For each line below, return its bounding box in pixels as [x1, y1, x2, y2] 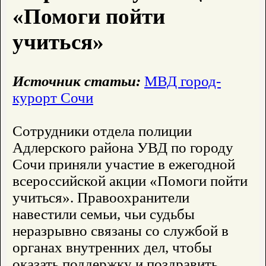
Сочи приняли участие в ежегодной [12, 156, 235, 173]
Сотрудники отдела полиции [12, 123, 192, 140]
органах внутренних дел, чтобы [12, 239, 212, 256]
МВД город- [144, 73, 221, 90]
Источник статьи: [12, 73, 141, 90]
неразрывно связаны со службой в [12, 223, 229, 239]
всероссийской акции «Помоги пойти [12, 173, 248, 189]
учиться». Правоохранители [12, 189, 189, 206]
